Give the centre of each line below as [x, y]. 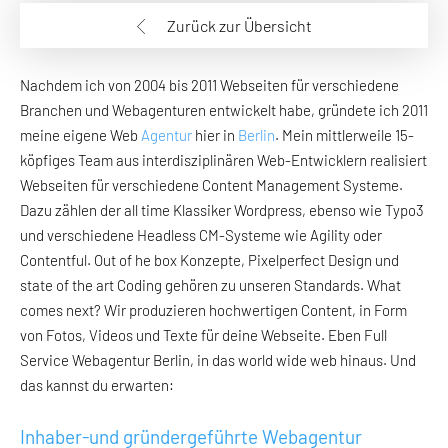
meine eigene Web [80, 135]
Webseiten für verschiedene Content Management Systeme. [211, 185]
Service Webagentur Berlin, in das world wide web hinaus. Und [218, 360]
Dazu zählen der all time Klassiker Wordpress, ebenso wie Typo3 [222, 210]
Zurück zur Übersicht [239, 25]
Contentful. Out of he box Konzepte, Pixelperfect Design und [209, 260]
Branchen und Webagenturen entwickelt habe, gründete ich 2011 [224, 110]
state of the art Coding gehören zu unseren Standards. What [210, 285]
